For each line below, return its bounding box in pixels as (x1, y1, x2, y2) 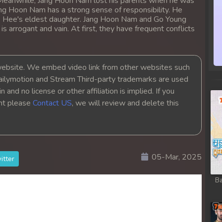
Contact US (33, 97, 72, 109)
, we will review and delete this (72, 97, 179, 109)
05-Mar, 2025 (151, 151, 202, 163)
